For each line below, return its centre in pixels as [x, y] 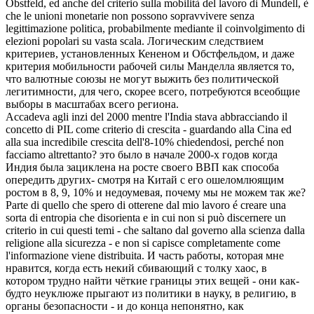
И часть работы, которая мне [216, 256]
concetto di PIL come [54, 130]
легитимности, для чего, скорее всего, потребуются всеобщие [153, 92]
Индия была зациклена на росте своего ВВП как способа [142, 168]
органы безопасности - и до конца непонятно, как [125, 306]
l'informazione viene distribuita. [75, 256]
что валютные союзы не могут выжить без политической [142, 79]
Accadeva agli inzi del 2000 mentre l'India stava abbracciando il [146, 117]
